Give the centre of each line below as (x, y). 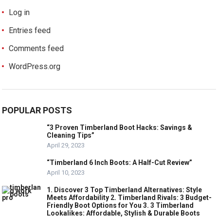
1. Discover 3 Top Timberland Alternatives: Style (125, 190)
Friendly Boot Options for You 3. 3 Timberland (120, 205)
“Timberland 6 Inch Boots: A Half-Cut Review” (120, 163)
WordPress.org (35, 66)
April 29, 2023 (66, 145)
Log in (19, 12)
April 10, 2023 (66, 173)
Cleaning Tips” (71, 135)
